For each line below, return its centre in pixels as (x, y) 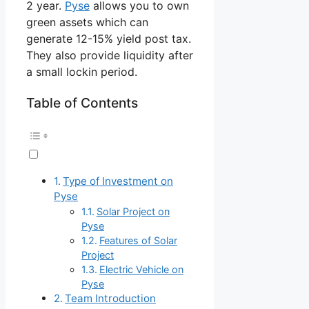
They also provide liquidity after (110, 55)
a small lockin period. (82, 71)
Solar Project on (133, 212)
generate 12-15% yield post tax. (109, 38)
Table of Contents (82, 102)
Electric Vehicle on (141, 270)
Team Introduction (111, 299)
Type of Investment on (118, 181)
